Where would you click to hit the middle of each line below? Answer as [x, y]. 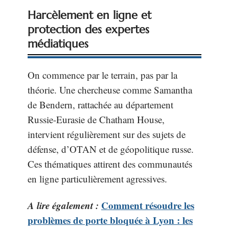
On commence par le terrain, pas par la [102, 75]
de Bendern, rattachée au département [100, 105]
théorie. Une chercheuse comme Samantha [110, 90]
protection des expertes [88, 29]
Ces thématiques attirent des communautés [110, 164]
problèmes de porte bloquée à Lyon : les [110, 220]
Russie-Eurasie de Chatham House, [96, 119]
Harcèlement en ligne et [89, 15]
